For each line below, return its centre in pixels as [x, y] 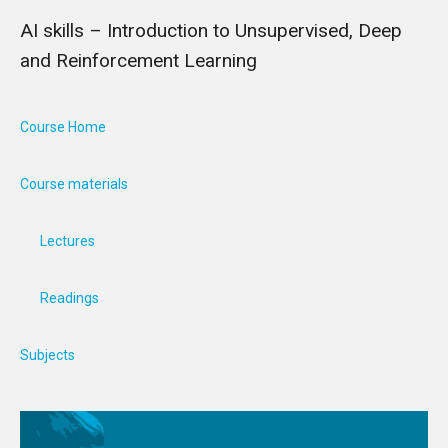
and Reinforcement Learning [138, 60]
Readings [69, 297]
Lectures [67, 240]
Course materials [74, 183]
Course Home [63, 126]
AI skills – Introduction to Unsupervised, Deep [211, 30]
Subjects [47, 354]
